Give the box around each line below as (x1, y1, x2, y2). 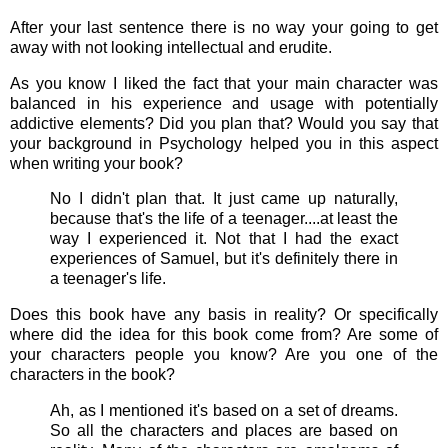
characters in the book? (10, 366, 175, 384)
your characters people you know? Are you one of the (10, 346, 438, 364)
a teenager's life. (50, 270, 166, 288)
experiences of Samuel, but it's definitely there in (50, 250, 398, 268)
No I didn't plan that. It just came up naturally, (50, 190, 398, 208)
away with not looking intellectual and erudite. (10, 38, 332, 56)
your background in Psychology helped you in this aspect (10, 134, 438, 152)
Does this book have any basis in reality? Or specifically (10, 306, 438, 324)
